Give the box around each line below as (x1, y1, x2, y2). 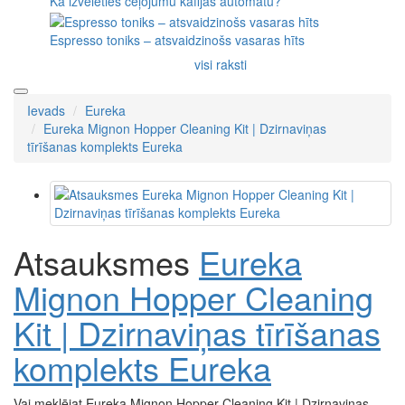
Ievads (27, 100, 65, 119)
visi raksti (194, 54, 247, 73)
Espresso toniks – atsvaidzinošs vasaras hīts (50, 30, 305, 49)
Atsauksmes (14, 238, 199, 285)
